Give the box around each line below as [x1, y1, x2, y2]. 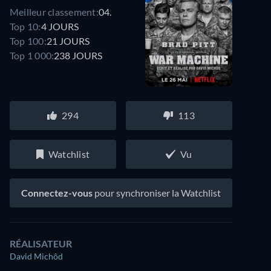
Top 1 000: [10, 49, 54, 61]
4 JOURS [41, 20, 79, 32]
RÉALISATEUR [10, 238, 72, 249]
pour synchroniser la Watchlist [93, 187, 221, 198]
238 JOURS [54, 49, 103, 61]
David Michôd [10, 251, 63, 261]
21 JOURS [46, 34, 90, 47]
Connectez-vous [21, 187, 93, 198]
